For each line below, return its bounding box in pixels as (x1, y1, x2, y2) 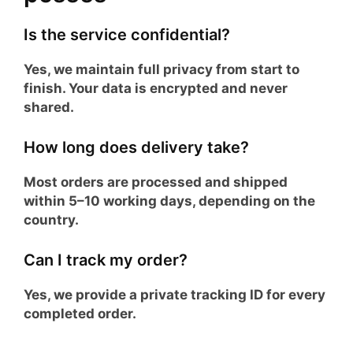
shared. (24, 98, 74, 115)
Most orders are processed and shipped (24, 173, 288, 190)
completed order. (24, 305, 136, 321)
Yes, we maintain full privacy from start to (24, 61, 299, 77)
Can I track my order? (24, 250, 188, 269)
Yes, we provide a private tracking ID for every (24, 286, 325, 303)
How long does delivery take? (24, 137, 249, 157)
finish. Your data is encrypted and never (24, 80, 288, 96)
